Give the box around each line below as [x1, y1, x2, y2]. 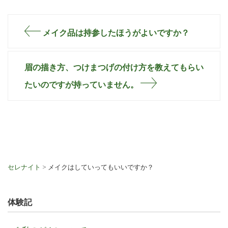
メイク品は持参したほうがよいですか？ [41, 26, 189, 38]
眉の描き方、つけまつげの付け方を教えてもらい [24, 62, 204, 73]
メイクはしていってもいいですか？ [48, 162, 154, 172]
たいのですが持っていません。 [24, 78, 140, 90]
